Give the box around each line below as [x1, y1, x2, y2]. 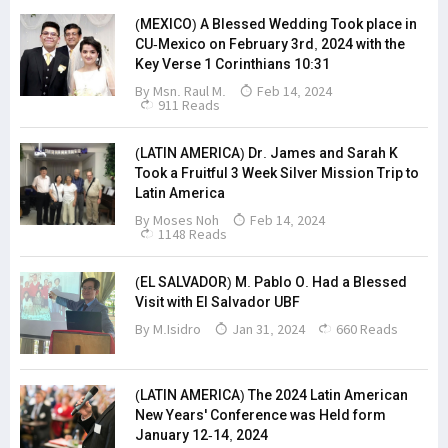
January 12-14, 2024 [135, 427, 268, 443]
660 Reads [333, 320, 398, 338]
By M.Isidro [135, 320, 201, 338]
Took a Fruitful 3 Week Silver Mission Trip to [135, 165, 419, 181]
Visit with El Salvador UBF [135, 294, 300, 310]
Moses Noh [153, 211, 219, 229]
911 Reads [155, 96, 220, 114]
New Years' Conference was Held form [135, 407, 386, 423]
